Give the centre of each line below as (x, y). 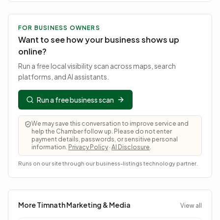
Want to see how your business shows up (99, 40)
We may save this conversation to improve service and (110, 124)
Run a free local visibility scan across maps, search (97, 66)
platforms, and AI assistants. (64, 77)
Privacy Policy (88, 147)
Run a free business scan (75, 100)
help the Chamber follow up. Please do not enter (102, 131)
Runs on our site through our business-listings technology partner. (108, 163)
